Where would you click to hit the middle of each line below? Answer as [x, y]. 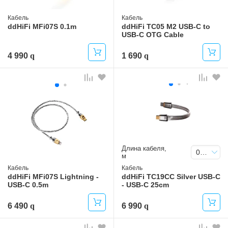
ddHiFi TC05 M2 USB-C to [166, 27]
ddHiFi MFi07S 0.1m [42, 27]
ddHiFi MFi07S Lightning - [53, 177]
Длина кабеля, [144, 149]
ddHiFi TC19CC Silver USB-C [171, 177]
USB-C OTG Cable [153, 35]
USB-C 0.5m [28, 185]
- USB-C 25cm [145, 185]
